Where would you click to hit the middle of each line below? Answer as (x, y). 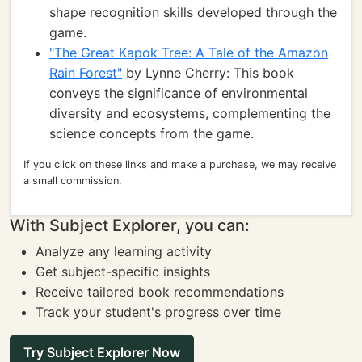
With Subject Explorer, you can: (130, 225)
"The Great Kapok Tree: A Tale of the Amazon (189, 53)
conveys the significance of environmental (179, 93)
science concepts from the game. (152, 133)
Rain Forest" (86, 73)
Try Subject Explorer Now (102, 352)
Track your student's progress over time (158, 312)
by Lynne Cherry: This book (208, 73)
